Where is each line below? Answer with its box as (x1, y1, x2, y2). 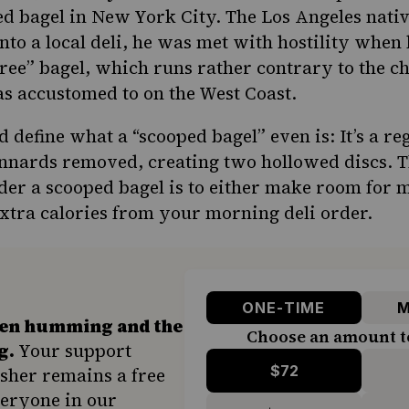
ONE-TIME (241, 299, 327, 318)
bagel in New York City (19, 5, 215, 29)
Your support (15, 339, 131, 363)
